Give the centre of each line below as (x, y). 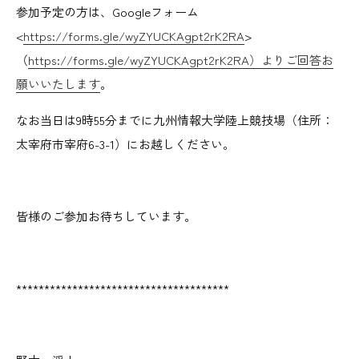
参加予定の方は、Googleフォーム (107, 12)
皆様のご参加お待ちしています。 (106, 216)
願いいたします (58, 84)
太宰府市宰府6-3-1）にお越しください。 (125, 144)
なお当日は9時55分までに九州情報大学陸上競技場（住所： (175, 120)
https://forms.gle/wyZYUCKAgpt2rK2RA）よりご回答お (181, 60)
